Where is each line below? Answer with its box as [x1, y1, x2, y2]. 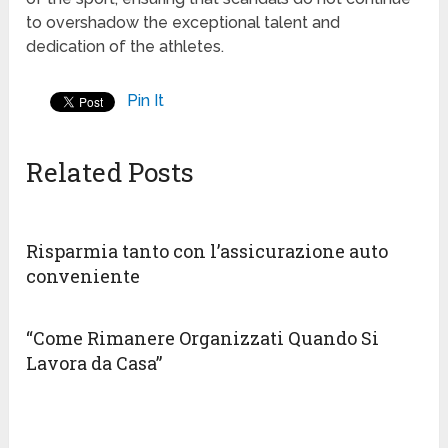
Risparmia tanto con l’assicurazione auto [26, 239, 389, 264]
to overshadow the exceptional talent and [26, 13, 341, 33]
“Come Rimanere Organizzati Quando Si [26, 326, 380, 351]
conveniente [26, 264, 141, 289]
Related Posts [26, 155, 195, 190]
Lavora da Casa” [26, 351, 163, 376]
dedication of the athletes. [26, 37, 225, 57]
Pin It [127, 91, 165, 111]
